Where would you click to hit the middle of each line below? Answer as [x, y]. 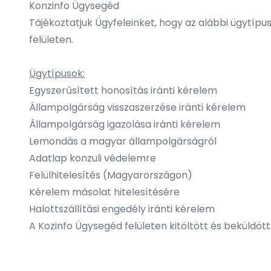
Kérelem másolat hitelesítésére [104, 192]
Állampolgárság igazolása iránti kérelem [125, 124]
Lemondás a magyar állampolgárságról [123, 141]
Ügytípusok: [57, 73]
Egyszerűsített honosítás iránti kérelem [123, 90]
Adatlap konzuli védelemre [94, 158]
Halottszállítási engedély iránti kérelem [122, 209]
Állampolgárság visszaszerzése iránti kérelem [137, 107]
